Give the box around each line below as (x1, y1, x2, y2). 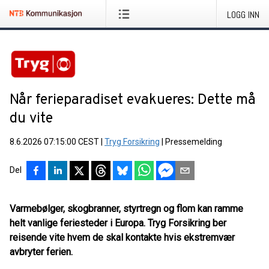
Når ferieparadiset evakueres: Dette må (10, 91, 256, 109)
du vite (10, 110, 53, 128)
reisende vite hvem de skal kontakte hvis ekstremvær (10, 232, 235, 243)
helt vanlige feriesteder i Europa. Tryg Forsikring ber (10, 217, 226, 229)
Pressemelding (165, 137, 222, 147)
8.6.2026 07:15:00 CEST (10, 137, 99, 147)
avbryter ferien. (10, 246, 73, 258)
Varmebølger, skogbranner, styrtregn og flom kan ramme (10, 203, 243, 214)
